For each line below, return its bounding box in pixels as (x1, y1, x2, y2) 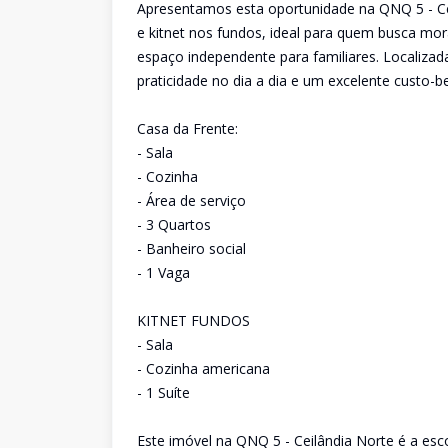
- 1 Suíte (137, 383, 190, 402)
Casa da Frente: (137, 119, 238, 138)
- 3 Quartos (137, 215, 211, 234)
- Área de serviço (137, 191, 246, 210)
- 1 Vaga (137, 263, 190, 282)
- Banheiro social (137, 239, 246, 258)
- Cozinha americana (137, 359, 270, 378)
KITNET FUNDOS (137, 311, 250, 330)
